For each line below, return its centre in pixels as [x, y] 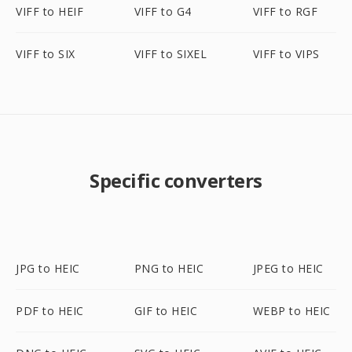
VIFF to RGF [285, 11]
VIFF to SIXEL [170, 54]
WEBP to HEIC [291, 311]
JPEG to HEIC [288, 268]
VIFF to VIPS [286, 54]
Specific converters [176, 180]
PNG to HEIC [169, 268]
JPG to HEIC [48, 268]
